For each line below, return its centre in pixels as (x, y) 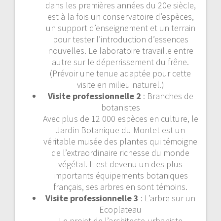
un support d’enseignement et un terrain (120, 28)
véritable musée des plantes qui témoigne (120, 141)
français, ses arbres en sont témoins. (120, 186)
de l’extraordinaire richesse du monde (120, 152)
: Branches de (167, 96)
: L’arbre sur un (168, 198)
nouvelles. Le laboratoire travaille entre (120, 50)
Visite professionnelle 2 (94, 96)
